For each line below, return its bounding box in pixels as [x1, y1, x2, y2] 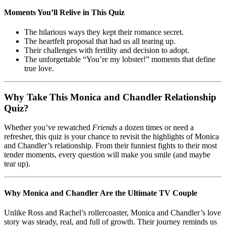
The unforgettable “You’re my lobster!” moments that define [24, 54, 215, 64]
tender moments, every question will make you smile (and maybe [4, 150, 210, 159]
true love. [24, 64, 54, 73]
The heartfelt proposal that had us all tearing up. [24, 36, 176, 45]
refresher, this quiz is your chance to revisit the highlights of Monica [4, 132, 219, 141]
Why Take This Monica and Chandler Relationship [4, 91, 216, 102]
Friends [92, 123, 117, 132]
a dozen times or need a [117, 123, 194, 132]
